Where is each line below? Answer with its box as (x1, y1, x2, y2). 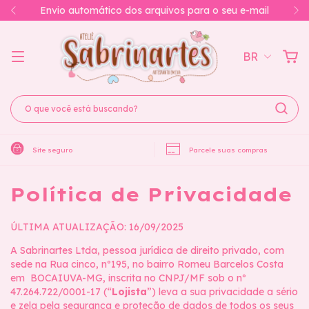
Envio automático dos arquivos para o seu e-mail (40, 4, 269, 17)
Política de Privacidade (10, 182, 292, 206)
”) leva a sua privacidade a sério (147, 286, 298, 298)
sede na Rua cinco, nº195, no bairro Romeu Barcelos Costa (10, 258, 283, 270)
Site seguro (32, 145, 72, 154)
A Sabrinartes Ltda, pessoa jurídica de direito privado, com (10, 244, 284, 257)
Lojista (112, 286, 147, 298)
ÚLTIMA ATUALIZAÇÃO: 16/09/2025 (10, 221, 183, 233)
